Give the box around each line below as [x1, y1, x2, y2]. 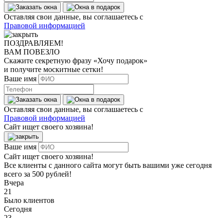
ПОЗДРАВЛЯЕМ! [4, 38, 63, 47]
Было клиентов [4, 196, 54, 204]
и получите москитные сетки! [4, 65, 103, 73]
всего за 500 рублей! [4, 169, 72, 178]
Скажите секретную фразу [4, 56, 93, 65]
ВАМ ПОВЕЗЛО [4, 47, 60, 56]
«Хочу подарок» [93, 56, 147, 65]
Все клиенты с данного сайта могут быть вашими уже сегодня [4, 161, 212, 169]
